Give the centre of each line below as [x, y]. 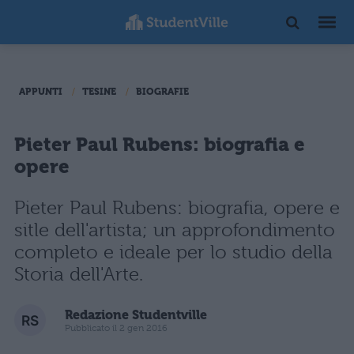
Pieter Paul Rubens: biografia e [160, 145]
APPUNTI [41, 92]
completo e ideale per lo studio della [173, 252]
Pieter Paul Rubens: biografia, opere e [177, 208]
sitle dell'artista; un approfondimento [175, 230]
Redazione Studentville [136, 314]
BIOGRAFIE [162, 92]
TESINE [99, 92]
